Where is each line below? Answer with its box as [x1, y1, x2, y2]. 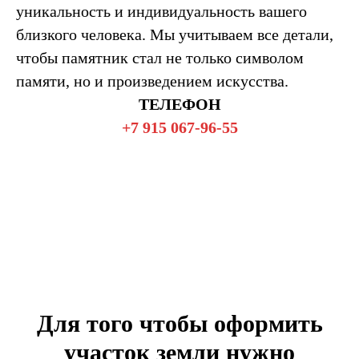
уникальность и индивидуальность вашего [16, 2, 307, 20]
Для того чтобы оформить [36, 309, 323, 337]
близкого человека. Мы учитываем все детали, [16, 25, 333, 43]
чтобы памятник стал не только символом [16, 48, 304, 67]
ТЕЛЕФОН [138, 95, 221, 113]
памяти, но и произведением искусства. [16, 71, 288, 90]
